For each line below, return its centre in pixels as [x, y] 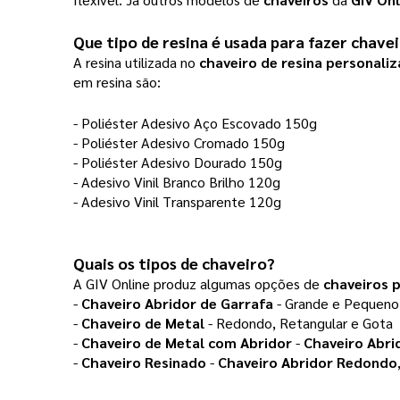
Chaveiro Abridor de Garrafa [177, 304]
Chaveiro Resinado [144, 362]
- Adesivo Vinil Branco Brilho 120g [179, 182]
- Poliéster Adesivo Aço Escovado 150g [195, 123]
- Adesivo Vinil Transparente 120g [179, 202]
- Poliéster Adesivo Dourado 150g [179, 162]
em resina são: [119, 82]
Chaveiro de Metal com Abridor [187, 343]
